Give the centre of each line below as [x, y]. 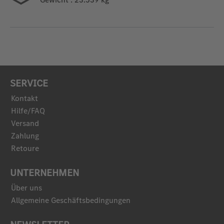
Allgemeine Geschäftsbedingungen [71, 200]
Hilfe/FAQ [28, 110]
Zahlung [25, 135]
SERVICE [29, 83]
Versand [25, 123]
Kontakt [24, 98]
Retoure [25, 148]
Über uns [26, 187]
